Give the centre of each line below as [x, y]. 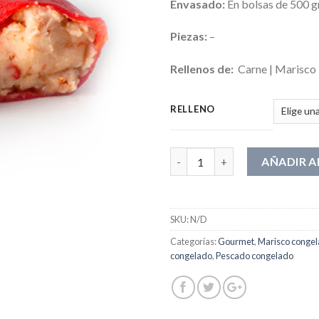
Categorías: [194, 241]
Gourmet [236, 241]
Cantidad [192, 155]
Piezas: [190, 36]
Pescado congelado [255, 255]
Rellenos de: [203, 69]
